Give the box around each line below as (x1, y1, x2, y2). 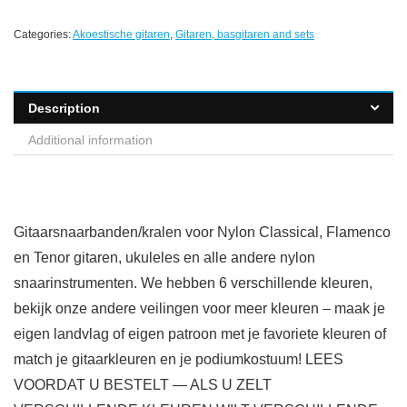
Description (28, 101, 100, 116)
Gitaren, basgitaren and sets (175, 28, 314, 42)
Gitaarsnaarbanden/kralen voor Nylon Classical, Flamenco (14, 224, 391, 241)
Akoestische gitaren (73, 28, 170, 42)
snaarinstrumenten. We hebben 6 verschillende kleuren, (14, 275, 372, 292)
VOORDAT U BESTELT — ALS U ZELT (14, 377, 272, 393)
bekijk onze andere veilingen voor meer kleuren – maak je (14, 301, 385, 317)
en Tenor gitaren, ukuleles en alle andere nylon (14, 250, 315, 266)
